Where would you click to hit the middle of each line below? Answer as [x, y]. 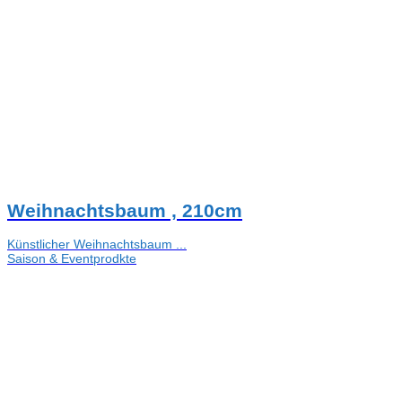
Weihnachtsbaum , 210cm [125, 210]
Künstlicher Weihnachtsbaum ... [97, 244]
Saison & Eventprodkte [72, 258]
